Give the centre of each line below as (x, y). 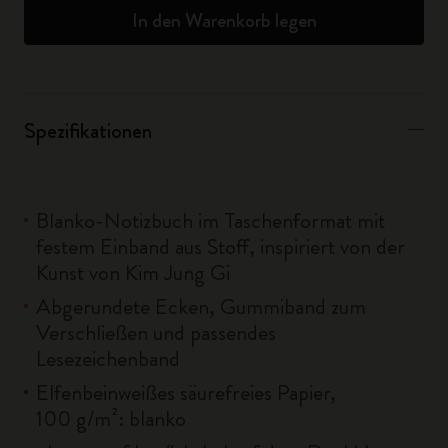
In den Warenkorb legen (224, 20)
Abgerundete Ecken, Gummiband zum (201, 306)
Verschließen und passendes (156, 332)
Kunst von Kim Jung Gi (133, 272)
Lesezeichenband (108, 358)
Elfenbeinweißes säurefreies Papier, (186, 392)
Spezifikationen (88, 130)
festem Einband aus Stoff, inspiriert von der (220, 246)
